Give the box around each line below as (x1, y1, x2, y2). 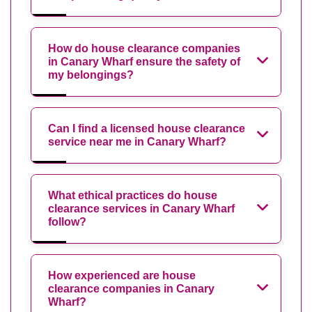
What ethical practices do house (48, 189, 217, 201)
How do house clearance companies (48, 42, 240, 54)
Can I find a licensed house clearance (48, 122, 245, 134)
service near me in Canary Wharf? (48, 135, 226, 148)
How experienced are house (48, 269, 196, 281)
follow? (48, 215, 86, 228)
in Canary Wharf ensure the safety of (48, 55, 240, 68)
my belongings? (48, 68, 134, 81)
